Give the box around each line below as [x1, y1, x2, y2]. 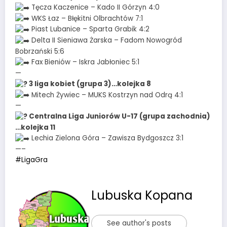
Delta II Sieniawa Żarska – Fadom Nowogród [29, 35, 182, 46]
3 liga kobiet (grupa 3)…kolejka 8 [27, 79, 151, 89]
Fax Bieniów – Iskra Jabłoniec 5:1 [29, 57, 139, 67]
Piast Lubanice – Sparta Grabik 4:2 [29, 24, 149, 34]
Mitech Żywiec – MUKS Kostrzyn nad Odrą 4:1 [29, 90, 183, 100]
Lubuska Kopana [91, 187, 193, 204]
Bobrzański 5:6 [15, 46, 64, 56]
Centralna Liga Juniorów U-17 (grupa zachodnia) [27, 111, 210, 122]
